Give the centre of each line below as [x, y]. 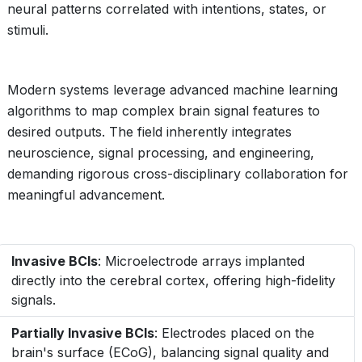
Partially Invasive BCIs [83, 333]
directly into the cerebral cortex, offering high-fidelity [173, 280]
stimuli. [28, 30]
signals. [34, 300]
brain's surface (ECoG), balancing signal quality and [170, 352]
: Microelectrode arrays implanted [201, 261]
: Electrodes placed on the [234, 333]
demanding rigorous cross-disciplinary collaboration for [178, 174]
